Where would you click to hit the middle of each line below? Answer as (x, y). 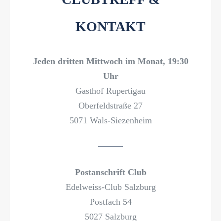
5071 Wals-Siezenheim (110, 120)
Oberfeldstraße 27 (110, 105)
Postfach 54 (110, 202)
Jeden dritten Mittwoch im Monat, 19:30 (110, 61)
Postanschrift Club (110, 172)
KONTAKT (110, 26)
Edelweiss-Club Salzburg (110, 187)
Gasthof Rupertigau (110, 91)
